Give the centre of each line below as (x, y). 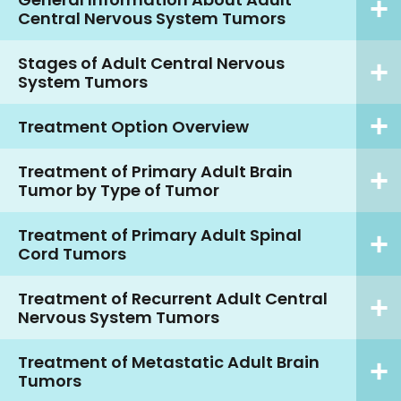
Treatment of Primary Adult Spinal (160, 235)
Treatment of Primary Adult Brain (155, 171)
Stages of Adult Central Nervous (151, 63)
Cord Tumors (72, 253)
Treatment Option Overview (133, 126)
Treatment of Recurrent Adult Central (173, 298)
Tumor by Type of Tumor (119, 190)
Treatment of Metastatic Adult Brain (169, 362)
